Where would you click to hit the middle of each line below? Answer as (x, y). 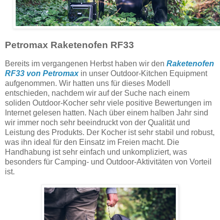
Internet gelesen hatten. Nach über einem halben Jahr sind (107, 112)
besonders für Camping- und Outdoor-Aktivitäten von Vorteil (108, 162)
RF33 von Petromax (42, 73)
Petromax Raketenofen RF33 (69, 45)
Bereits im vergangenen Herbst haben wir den (86, 63)
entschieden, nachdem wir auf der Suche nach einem (97, 93)
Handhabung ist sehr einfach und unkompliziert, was (96, 152)
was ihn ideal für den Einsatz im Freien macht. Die (92, 142)
